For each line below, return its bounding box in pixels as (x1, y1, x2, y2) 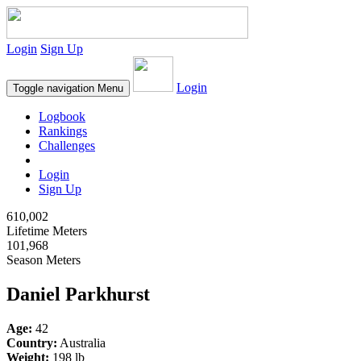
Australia (57, 335, 106, 350)
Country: (6, 335, 57, 350)
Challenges (39, 139, 95, 152)
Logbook (39, 110, 85, 123)
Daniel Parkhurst (6, 283, 150, 305)
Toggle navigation (13, 82, 94, 94)
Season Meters (6, 253, 81, 267)
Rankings (39, 124, 87, 138)
